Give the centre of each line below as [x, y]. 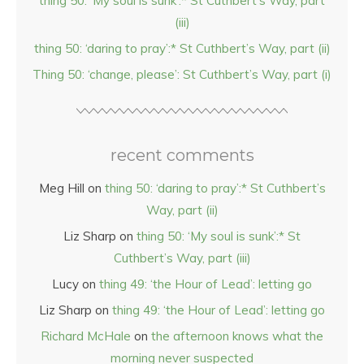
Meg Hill [61, 188]
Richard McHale [86, 336]
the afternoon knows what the [237, 336]
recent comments [182, 155]
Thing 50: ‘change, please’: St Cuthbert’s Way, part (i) [182, 74]
